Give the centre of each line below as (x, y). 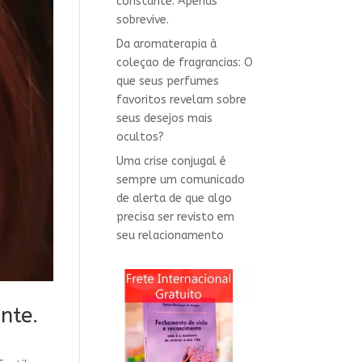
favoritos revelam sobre (181, 99)
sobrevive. (142, 19)
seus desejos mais (164, 118)
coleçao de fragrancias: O (184, 62)
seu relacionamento (170, 235)
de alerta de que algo (174, 198)
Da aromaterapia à (166, 44)
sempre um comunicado (180, 179)
